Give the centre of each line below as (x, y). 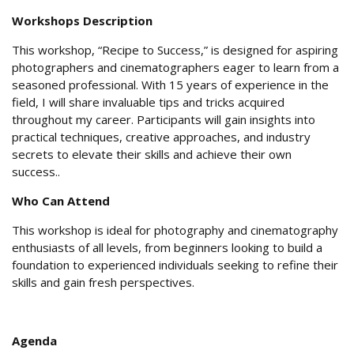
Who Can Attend (61, 200)
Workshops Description (82, 20)
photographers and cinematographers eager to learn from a (175, 67)
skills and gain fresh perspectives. (103, 282)
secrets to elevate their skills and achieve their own (152, 154)
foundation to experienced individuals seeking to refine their (175, 264)
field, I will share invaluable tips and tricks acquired (148, 102)
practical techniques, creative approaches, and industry (161, 136)
